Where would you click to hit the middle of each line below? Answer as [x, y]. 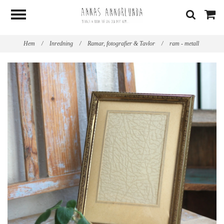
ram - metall [185, 43]
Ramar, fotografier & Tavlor [122, 43]
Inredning [62, 43]
